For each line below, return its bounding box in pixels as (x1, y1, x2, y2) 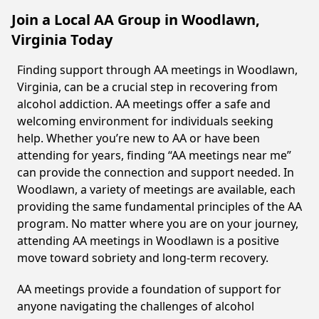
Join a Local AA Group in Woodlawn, (11, 10, 260, 29)
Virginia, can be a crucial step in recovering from (17, 79, 278, 95)
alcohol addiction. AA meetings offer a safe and (17, 96, 271, 112)
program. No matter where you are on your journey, (17, 216, 298, 231)
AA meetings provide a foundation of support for (17, 281, 281, 297)
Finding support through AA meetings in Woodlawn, (17, 62, 298, 78)
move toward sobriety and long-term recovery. (17, 250, 268, 266)
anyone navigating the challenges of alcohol (17, 298, 254, 314)
